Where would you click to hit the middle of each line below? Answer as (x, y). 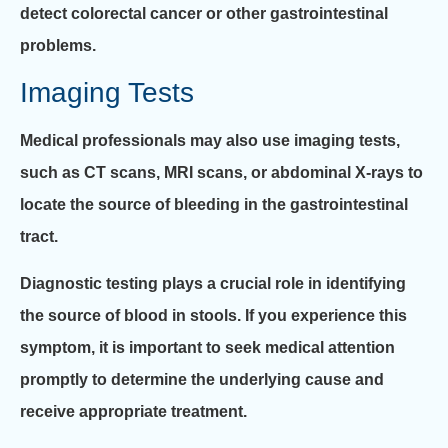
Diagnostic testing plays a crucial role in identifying (213, 283)
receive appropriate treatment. (133, 411)
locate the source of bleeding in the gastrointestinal (214, 205)
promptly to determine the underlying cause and (202, 379)
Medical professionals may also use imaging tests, (210, 141)
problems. (58, 45)
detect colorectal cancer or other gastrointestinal (204, 13)
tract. (39, 237)
